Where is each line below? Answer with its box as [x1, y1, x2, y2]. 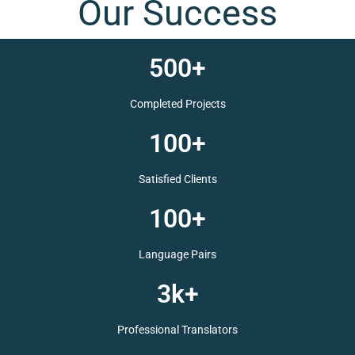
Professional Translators [109, 330, 246, 345]
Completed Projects [123, 126, 232, 141]
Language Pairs [133, 262, 222, 277]
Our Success [78, 29, 277, 71]
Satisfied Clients [132, 194, 223, 209]
